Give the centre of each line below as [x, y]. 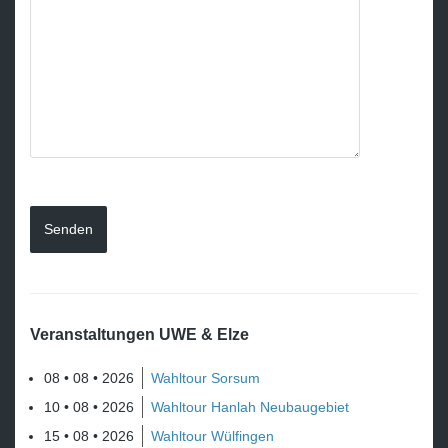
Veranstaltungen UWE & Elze [139, 334]
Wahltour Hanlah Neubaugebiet [250, 407]
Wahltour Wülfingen [212, 436]
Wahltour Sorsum [205, 378]
